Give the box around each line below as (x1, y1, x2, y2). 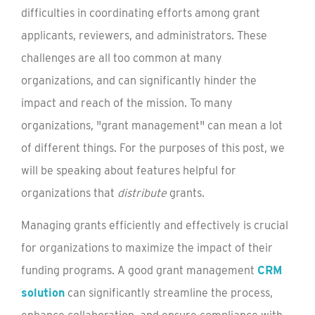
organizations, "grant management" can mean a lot (21, 119, 283, 132)
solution (21, 286, 65, 300)
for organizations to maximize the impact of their (21, 241, 273, 255)
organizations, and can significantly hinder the (21, 74, 257, 87)
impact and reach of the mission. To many (21, 96, 233, 110)
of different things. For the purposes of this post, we (21, 141, 285, 155)
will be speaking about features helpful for (21, 164, 236, 177)
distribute (117, 186, 167, 200)
